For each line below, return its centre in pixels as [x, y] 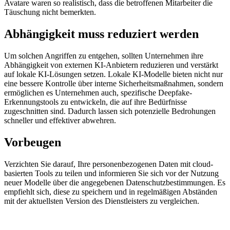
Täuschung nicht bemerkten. [50, 12]
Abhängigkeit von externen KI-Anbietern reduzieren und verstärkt [111, 65]
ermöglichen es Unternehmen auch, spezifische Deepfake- [98, 92]
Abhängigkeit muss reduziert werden [101, 34]
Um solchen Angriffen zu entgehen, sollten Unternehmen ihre [104, 55]
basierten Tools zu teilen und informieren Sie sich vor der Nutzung [111, 173]
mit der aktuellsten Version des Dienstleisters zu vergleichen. [102, 201]
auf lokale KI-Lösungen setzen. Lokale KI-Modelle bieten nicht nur [113, 74]
